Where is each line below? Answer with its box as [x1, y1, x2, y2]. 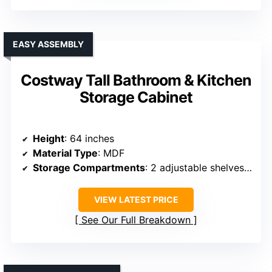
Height [33, 132, 64, 145]
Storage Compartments [33, 161, 145, 174]
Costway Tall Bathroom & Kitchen [21, 71, 251, 90]
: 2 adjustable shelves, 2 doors [145, 161, 244, 174]
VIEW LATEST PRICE [93, 194, 178, 205]
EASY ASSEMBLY [13, 39, 84, 50]
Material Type [33, 147, 98, 160]
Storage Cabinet [80, 88, 192, 107]
